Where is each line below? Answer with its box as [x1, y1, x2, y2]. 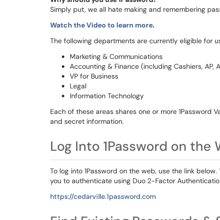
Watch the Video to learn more [50, 21, 153, 29]
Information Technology [70, 91, 144, 100]
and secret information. [50, 117, 126, 126]
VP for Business [70, 72, 118, 81]
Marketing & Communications [70, 52, 163, 61]
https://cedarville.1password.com [50, 192, 156, 201]
